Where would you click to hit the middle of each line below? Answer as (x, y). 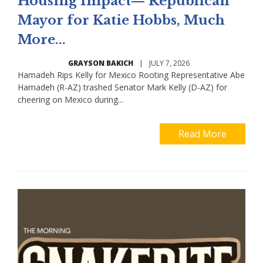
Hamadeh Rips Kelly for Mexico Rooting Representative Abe (131, 75)
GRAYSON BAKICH (100, 63)
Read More (203, 134)
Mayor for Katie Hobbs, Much (121, 20)
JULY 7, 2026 (169, 63)
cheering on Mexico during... (70, 99)
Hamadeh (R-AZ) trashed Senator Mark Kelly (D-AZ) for (122, 87)
